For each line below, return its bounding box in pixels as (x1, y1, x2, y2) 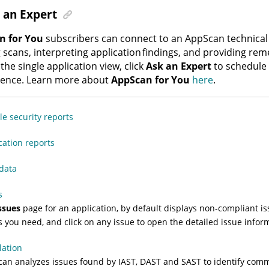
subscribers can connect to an (43, 31, 186, 45)
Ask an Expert (146, 59, 212, 73)
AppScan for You (111, 73, 190, 86)
